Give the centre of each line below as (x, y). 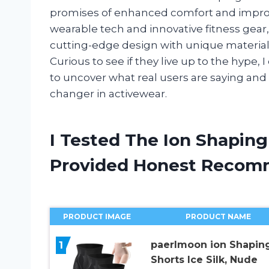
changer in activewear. (108, 94)
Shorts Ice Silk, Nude (204, 260)
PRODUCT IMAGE (97, 217)
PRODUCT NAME (219, 217)
